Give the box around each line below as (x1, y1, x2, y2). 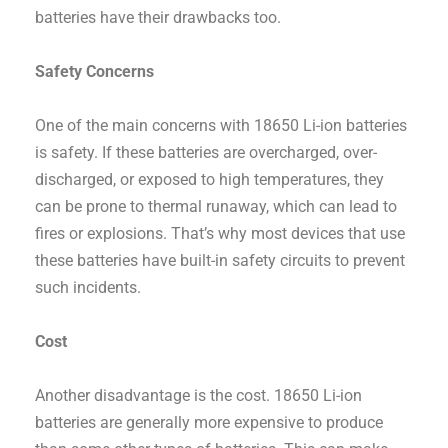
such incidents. (35, 278, 142, 298)
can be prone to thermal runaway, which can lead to (35, 197, 398, 217)
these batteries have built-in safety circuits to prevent (35, 251, 406, 271)
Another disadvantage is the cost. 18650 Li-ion (35, 386, 363, 406)
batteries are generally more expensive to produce (35, 413, 384, 433)
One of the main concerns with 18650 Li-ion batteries (35, 116, 408, 136)
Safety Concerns (35, 62, 155, 82)
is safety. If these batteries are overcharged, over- (35, 143, 378, 163)
